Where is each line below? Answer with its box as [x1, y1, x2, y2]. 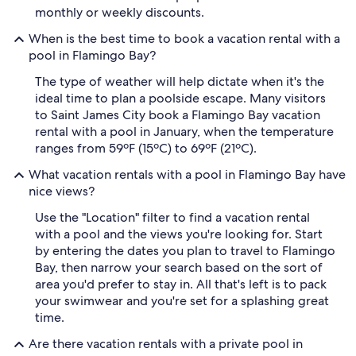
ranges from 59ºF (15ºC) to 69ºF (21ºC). [35, 140, 257, 157]
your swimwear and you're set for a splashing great [35, 292, 329, 310]
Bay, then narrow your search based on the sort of [35, 259, 323, 277]
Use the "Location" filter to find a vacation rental [35, 209, 310, 226]
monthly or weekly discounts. [35, 4, 204, 21]
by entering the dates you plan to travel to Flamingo [35, 242, 335, 260]
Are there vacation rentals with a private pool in [29, 335, 303, 353]
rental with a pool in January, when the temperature [35, 123, 334, 141]
